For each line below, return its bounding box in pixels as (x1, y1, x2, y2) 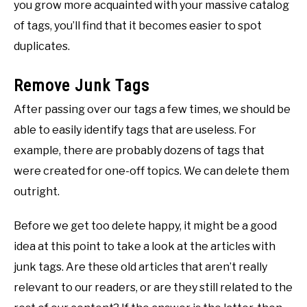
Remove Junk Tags (14, 75, 149, 95)
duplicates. (14, 39, 70, 53)
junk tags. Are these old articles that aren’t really (14, 260, 267, 273)
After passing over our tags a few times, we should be (14, 102, 291, 116)
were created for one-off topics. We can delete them (14, 164, 289, 177)
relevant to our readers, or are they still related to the (14, 280, 293, 294)
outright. (14, 184, 60, 198)
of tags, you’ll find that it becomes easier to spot (14, 19, 262, 32)
